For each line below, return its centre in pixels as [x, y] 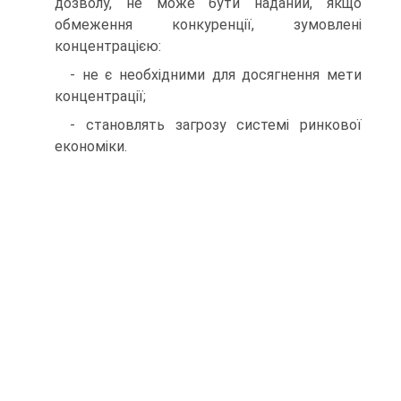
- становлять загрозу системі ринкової [216, 124]
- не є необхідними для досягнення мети [216, 74]
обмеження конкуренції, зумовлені [208, 24]
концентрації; [100, 96]
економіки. [91, 146]
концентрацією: [108, 46]
